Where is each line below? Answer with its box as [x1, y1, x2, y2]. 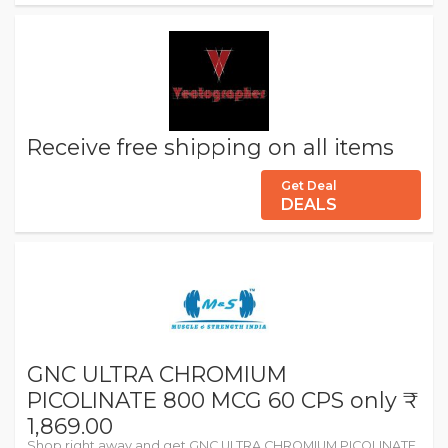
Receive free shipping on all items [27, 134, 394, 160]
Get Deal [281, 178, 337, 193]
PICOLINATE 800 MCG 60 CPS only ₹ [27, 387, 403, 413]
